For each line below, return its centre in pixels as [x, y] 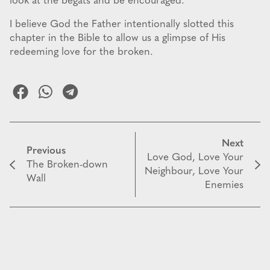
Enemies [224, 186]
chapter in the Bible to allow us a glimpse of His [118, 39]
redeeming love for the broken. [81, 52]
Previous [46, 151]
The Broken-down [67, 165]
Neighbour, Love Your [194, 172]
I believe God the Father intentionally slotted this [122, 25]
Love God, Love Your [195, 158]
